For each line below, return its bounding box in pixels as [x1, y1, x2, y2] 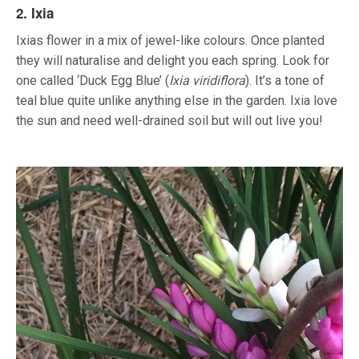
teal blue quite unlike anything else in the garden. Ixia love [16, 93, 337, 109]
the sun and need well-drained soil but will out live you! [16, 113, 323, 129]
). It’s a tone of [245, 73, 325, 89]
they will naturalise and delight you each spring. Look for [16, 53, 329, 69]
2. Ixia [16, 3, 54, 23]
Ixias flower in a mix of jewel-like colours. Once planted [16, 33, 325, 49]
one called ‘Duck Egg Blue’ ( [16, 73, 169, 89]
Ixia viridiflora [169, 73, 245, 89]
